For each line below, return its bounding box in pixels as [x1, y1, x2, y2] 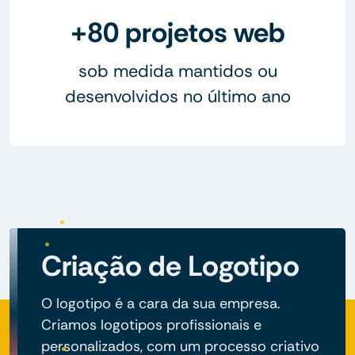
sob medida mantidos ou [78, 59, 277, 82]
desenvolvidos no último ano [64, 84, 291, 108]
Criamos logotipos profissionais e [41, 315, 261, 334]
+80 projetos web [70, 13, 285, 51]
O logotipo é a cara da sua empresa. [41, 293, 281, 313]
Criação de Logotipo [41, 246, 300, 284]
